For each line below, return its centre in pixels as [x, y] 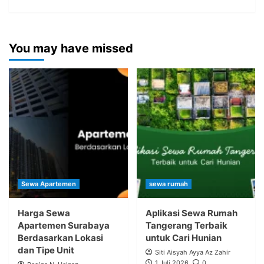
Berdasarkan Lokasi [60, 238]
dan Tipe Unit [46, 250]
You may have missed [71, 49]
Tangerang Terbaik [186, 226]
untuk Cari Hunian [183, 238]
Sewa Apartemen [49, 184]
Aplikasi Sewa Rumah [191, 213]
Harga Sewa [44, 213]
